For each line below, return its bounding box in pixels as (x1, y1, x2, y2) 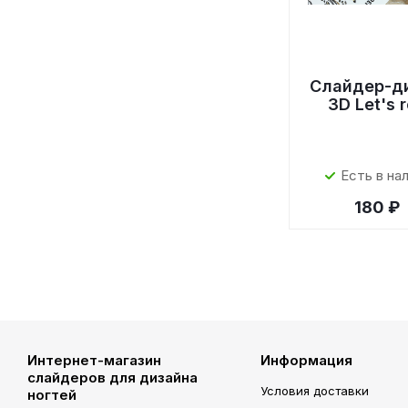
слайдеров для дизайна (27, 369, 198, 386)
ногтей (27, 386, 76, 403)
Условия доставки (260, 383, 369, 398)
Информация (260, 352, 352, 369)
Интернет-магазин (27, 352, 161, 369)
